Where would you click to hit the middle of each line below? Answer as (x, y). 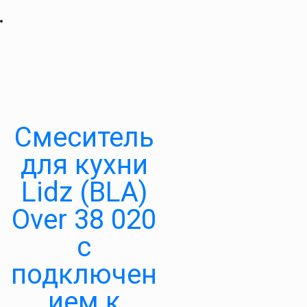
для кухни (84, 165)
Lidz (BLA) (84, 193)
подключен (84, 275)
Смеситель (84, 138)
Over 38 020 (84, 220)
